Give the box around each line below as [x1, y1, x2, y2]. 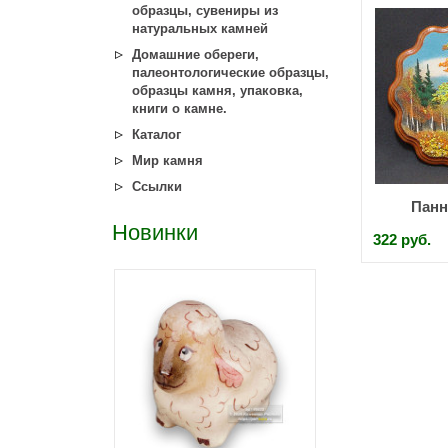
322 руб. [373, 231, 431, 248]
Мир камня [132, 153, 203, 168]
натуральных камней [132, 21, 268, 36]
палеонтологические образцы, [132, 65, 329, 80]
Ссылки [132, 179, 182, 194]
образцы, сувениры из [132, 3, 278, 18]
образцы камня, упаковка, [132, 83, 303, 98]
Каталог [132, 127, 181, 142]
